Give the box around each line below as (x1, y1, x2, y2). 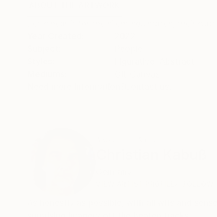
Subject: (27, 43, 61, 54)
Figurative (114, 56, 155, 66)
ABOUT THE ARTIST (96, 135, 162, 144)
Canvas (130, 68, 160, 79)
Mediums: (27, 68, 67, 79)
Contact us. (124, 81, 171, 92)
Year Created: (27, 31, 84, 41)
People (114, 43, 142, 54)
